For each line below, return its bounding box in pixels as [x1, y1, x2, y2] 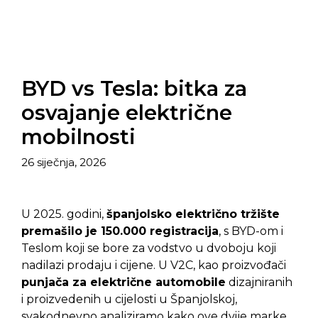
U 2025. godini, [21, 207, 106, 221]
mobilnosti [21, 124, 136, 150]
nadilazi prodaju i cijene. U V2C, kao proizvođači [21, 258, 286, 272]
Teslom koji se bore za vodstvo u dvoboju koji [21, 241, 276, 255]
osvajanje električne [21, 100, 232, 126]
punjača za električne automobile [21, 275, 226, 289]
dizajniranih [226, 275, 292, 289]
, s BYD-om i [219, 224, 283, 238]
